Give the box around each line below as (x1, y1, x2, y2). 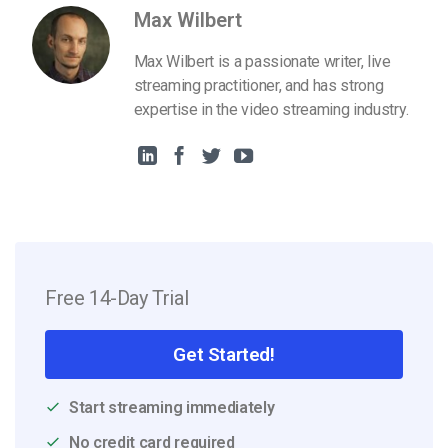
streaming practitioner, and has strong (133, 76, 384, 96)
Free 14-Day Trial (45, 285, 189, 310)
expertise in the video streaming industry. (133, 100, 409, 120)
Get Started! (173, 342, 275, 366)
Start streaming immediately (69, 397, 275, 417)
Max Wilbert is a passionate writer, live (133, 52, 391, 72)
